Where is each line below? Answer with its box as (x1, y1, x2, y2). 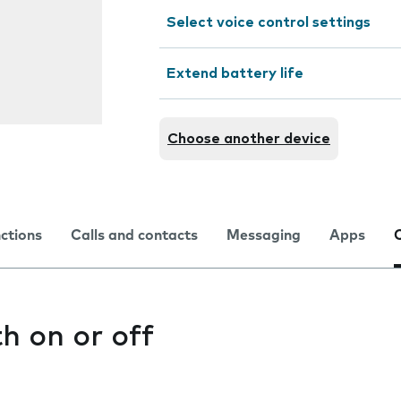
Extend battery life (166, 66, 303, 81)
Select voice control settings (166, 15, 371, 30)
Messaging (226, 228, 301, 243)
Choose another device (167, 132, 330, 146)
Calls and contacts (71, 228, 198, 243)
